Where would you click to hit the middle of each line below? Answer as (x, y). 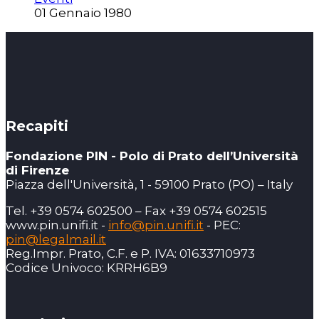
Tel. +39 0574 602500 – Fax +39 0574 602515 (136, 211)
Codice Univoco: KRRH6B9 (87, 268)
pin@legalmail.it (56, 240)
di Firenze (37, 171)
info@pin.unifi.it (156, 225)
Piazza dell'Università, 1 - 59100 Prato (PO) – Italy (149, 185)
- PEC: (222, 225)
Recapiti (37, 126)
